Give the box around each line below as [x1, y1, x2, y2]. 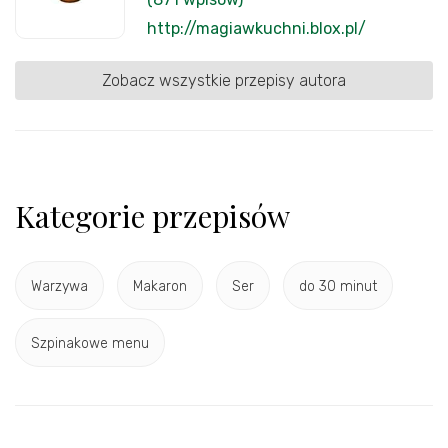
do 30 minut [299, 277, 377, 295]
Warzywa [31, 277, 88, 295]
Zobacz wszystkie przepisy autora [102, 71, 346, 91]
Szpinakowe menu [31, 334, 149, 352]
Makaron [133, 277, 187, 295]
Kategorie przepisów [15, 196, 290, 237]
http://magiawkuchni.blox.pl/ [147, 19, 366, 39]
